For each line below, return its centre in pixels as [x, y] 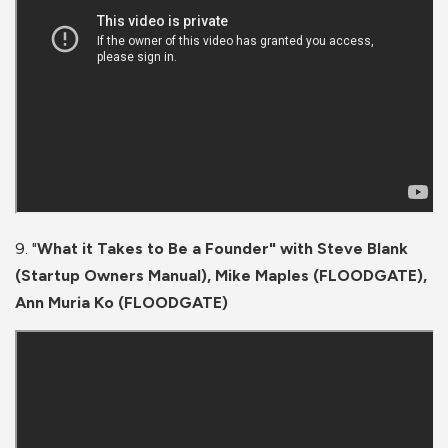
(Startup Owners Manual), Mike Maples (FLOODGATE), [221, 276]
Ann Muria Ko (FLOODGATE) [121, 303]
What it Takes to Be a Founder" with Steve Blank [222, 249]
